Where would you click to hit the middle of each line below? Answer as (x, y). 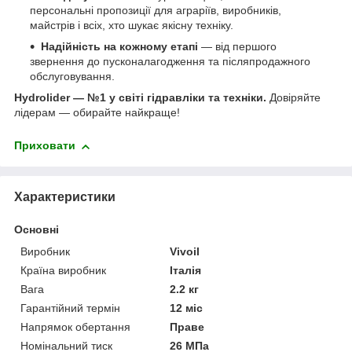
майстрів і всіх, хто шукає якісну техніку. (132, 26)
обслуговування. (72, 77)
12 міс (187, 308)
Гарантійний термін (70, 308)
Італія (186, 270)
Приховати (45, 146)
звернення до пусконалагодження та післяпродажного (170, 62)
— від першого (237, 47)
